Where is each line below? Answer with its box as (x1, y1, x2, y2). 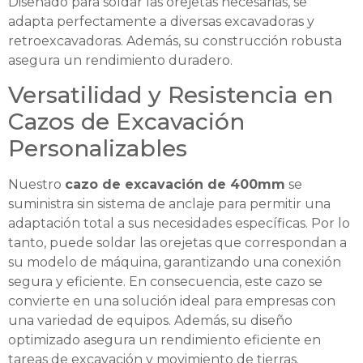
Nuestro (8, 177, 65, 193)
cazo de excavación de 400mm (65, 177, 285, 193)
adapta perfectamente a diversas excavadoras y (8, 13, 314, 29)
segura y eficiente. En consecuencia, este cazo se (8, 274, 322, 290)
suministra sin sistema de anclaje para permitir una (8, 196, 331, 212)
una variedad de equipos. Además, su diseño (8, 313, 293, 329)
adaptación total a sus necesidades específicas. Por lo (8, 216, 350, 232)
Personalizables (8, 135, 187, 163)
